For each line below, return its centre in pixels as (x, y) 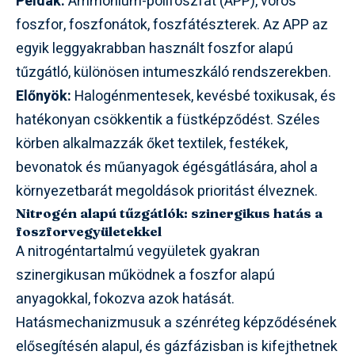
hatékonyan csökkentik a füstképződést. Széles (168, 120)
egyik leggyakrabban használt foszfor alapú (155, 48)
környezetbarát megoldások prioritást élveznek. (167, 191)
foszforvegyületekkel (89, 231)
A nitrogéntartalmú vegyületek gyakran (138, 251)
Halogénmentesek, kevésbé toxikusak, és (204, 96)
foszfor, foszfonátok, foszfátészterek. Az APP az (172, 25)
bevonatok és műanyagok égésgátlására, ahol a (167, 167)
